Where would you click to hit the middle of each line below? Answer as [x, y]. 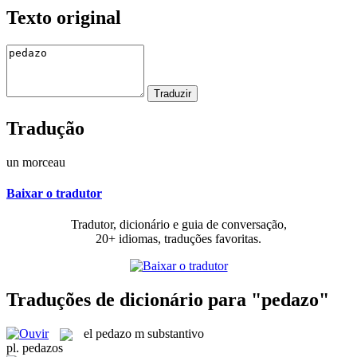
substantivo [176, 333]
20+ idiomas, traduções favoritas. [178, 239]
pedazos [43, 348]
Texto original [64, 17]
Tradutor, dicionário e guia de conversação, [178, 225]
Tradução [45, 128]
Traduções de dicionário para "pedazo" [168, 299]
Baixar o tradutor [54, 193]
